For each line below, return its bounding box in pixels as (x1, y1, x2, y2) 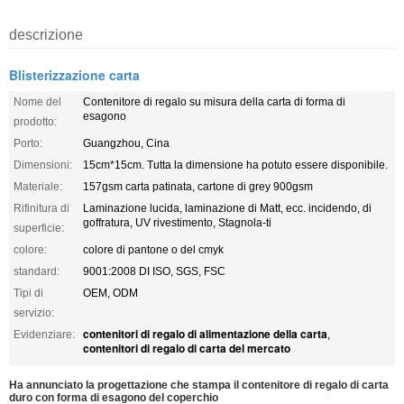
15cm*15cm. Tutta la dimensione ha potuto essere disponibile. (83, 158, 388, 171)
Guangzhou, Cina (83, 136, 170, 150)
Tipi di (14, 286, 43, 299)
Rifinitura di (14, 201, 69, 215)
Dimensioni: (14, 158, 72, 171)
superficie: (14, 221, 64, 234)
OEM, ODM (83, 286, 138, 299)
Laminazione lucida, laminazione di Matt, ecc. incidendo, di (83, 201, 372, 215)
